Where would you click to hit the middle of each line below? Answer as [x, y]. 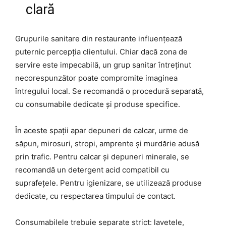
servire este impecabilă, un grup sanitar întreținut [103, 65]
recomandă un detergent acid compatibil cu [92, 169]
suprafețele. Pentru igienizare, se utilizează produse [108, 183]
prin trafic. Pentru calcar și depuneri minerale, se [102, 156]
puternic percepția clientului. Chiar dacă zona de [101, 51]
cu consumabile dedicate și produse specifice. [98, 104]
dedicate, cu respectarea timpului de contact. [95, 196]
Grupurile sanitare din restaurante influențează [99, 38]
